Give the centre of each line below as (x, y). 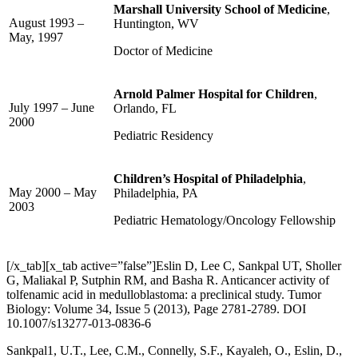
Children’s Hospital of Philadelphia (208, 178)
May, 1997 (36, 37)
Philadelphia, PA (156, 193)
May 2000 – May (53, 192)
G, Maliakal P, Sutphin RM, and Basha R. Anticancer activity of (168, 280)
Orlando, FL (145, 108)
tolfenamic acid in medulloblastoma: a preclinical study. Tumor (164, 294)
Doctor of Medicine (163, 50)
